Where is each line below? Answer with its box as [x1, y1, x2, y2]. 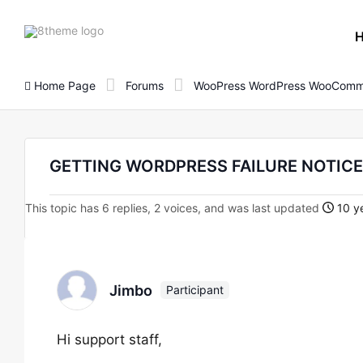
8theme [103, 22, 143, 36]
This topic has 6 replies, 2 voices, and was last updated [25, 201, 322, 215]
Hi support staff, [57, 331, 162, 348]
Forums [126, 78, 164, 92]
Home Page [31, 78, 96, 92]
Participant [166, 283, 224, 297]
